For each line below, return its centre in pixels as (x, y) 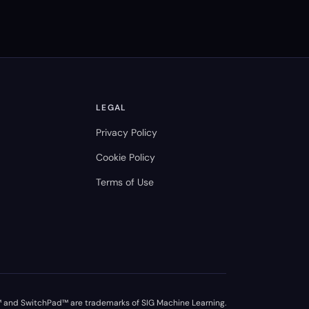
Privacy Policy (127, 132)
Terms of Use (125, 182)
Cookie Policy (126, 157)
